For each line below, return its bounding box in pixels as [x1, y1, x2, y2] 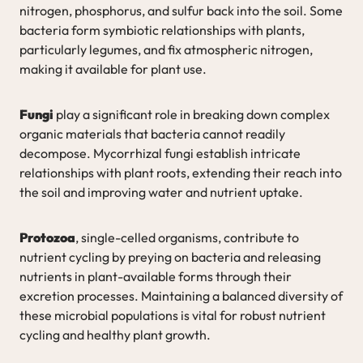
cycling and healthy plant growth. [19, 326, 211, 343]
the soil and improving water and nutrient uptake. [19, 183, 303, 200]
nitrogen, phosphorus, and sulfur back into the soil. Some [19, 2, 343, 19]
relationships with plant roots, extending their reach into [19, 164, 342, 181]
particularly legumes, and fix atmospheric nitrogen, [19, 41, 313, 58]
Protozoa [19, 228, 75, 246]
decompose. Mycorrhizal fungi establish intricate [19, 144, 301, 161]
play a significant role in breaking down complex [53, 105, 330, 122]
